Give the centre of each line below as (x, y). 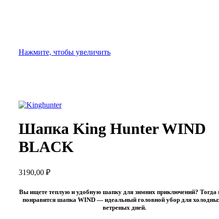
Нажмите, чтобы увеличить (65, 52)
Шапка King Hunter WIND (112, 129)
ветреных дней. (124, 208)
